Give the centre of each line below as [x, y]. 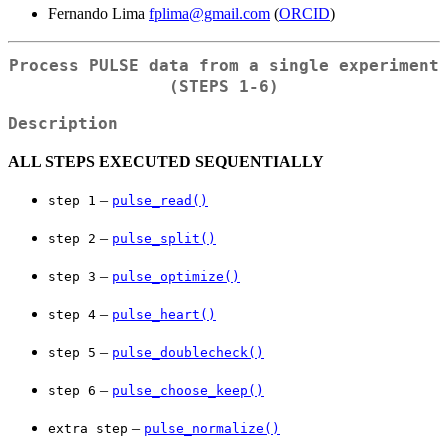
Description [63, 123]
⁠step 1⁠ [72, 200]
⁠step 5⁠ [72, 352]
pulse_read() [160, 200]
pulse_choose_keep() [188, 390]
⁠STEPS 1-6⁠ [224, 87]
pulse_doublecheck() [188, 352]
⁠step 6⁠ [72, 390]
